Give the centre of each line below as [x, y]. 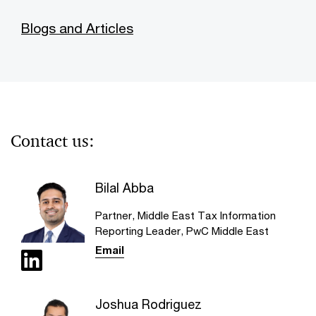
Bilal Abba [124, 188]
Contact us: [53, 141]
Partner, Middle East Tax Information [185, 215]
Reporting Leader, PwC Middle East [182, 231]
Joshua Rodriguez [148, 304]
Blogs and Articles [77, 28]
